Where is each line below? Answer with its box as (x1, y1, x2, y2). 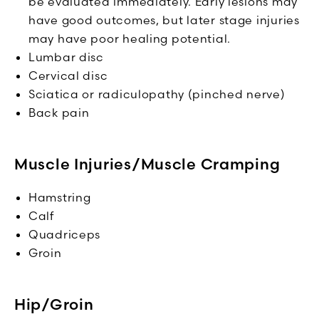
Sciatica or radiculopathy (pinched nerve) (28, 86, 286, 101)
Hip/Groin (14, 294, 94, 313)
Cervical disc (28, 68, 108, 83)
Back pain (28, 105, 90, 120)
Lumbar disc (28, 49, 104, 64)
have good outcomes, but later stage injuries (28, 12, 300, 27)
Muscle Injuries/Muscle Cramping (14, 154, 281, 173)
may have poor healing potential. (28, 31, 231, 46)
